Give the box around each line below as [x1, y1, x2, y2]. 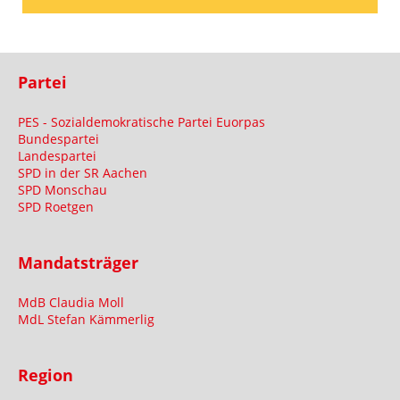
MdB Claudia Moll [18, 293, 124, 311]
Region [18, 363, 73, 386]
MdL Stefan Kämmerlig [18, 310, 154, 328]
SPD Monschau [18, 180, 107, 198]
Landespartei [18, 146, 96, 164]
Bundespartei [18, 129, 99, 147]
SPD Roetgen [18, 197, 94, 215]
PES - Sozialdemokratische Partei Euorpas [18, 112, 265, 130]
